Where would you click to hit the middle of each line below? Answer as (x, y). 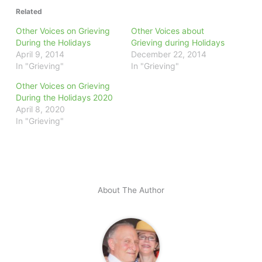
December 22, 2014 (169, 54)
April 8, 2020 (41, 109)
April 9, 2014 (40, 54)
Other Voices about (168, 31)
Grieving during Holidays (178, 43)
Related (29, 12)
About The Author (131, 190)
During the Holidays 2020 (65, 98)
